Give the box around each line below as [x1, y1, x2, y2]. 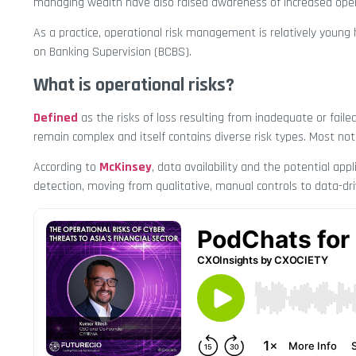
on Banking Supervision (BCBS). [33, 44, 192, 61]
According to [33, 159, 99, 176]
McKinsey [99, 159, 152, 176]
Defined [33, 109, 78, 126]
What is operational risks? [33, 72, 234, 97]
